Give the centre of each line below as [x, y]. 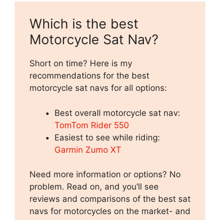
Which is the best [84, 24]
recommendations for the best [89, 76]
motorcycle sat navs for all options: [98, 88]
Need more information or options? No [105, 175]
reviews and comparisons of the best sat [110, 199]
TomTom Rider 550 [92, 125]
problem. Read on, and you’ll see [94, 187]
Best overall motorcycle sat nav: [117, 113]
